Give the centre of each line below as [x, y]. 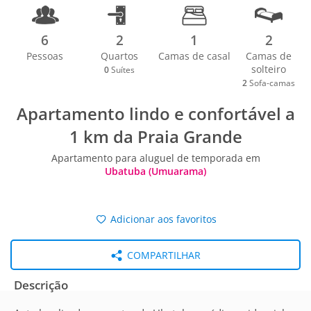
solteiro [269, 69]
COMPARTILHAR [162, 255]
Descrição [41, 285]
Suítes [122, 70]
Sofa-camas [271, 83]
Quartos [120, 56]
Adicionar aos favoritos [162, 219]
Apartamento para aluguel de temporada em [155, 158]
